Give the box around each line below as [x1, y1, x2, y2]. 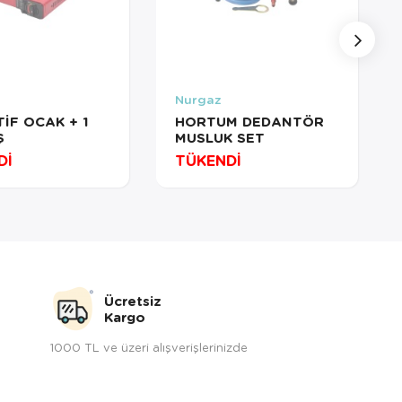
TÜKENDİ [174, 150, 241, 171]
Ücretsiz [104, 292, 162, 310]
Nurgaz [174, 92, 222, 109]
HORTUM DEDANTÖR [174, 112, 324, 131]
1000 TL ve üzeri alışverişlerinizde [50, 339, 248, 354]
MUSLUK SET [174, 128, 265, 147]
